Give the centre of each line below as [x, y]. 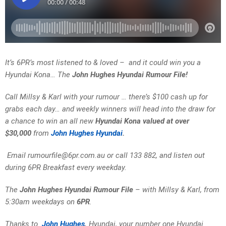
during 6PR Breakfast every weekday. [67, 168]
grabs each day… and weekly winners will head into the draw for [110, 109]
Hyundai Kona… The [39, 75]
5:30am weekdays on [40, 202]
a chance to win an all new [50, 121]
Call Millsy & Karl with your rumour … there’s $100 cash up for [106, 97]
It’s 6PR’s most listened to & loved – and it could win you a [103, 63]
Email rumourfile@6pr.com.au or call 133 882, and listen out [105, 156]
